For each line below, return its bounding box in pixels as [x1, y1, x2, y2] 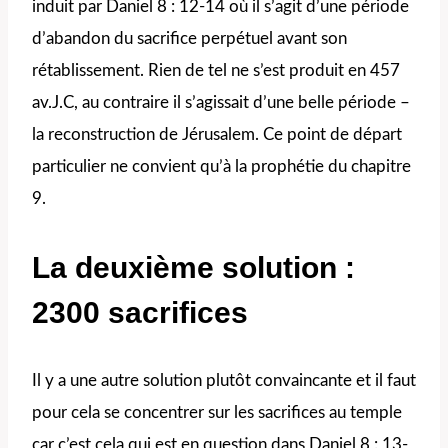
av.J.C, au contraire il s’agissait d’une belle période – [32, 93, 410, 111]
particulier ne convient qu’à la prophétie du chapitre [32, 157, 411, 175]
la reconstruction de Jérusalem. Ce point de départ [32, 125, 402, 143]
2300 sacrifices [32, 295, 248, 329]
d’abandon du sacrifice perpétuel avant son [32, 29, 347, 47]
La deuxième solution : [32, 250, 355, 284]
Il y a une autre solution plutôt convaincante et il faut [32, 371, 416, 389]
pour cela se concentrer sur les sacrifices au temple [32, 403, 402, 421]
